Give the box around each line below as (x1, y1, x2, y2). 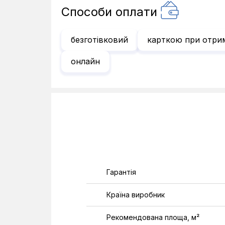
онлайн (71, 56, 100, 66)
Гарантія (106, 168, 136, 176)
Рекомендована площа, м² (106, 213, 199, 221)
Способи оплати (61, 5, 157, 19)
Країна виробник (106, 190, 165, 199)
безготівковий (71, 35, 128, 45)
